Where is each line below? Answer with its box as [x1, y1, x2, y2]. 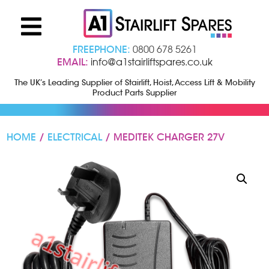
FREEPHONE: [72, 43, 130, 56]
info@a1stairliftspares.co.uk [90, 55, 213, 68]
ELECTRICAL [47, 130, 103, 144]
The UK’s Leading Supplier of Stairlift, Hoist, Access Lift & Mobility [14, 77, 255, 88]
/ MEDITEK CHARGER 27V [102, 130, 225, 144]
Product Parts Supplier [92, 87, 177, 98]
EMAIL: [56, 55, 88, 68]
